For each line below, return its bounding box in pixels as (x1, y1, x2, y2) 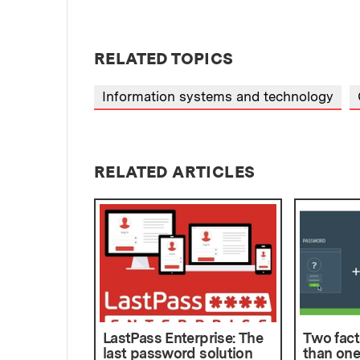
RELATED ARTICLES (94, 162, 256, 182)
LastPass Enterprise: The (103, 329, 263, 346)
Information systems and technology (102, 88, 333, 105)
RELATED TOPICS (94, 49, 234, 69)
